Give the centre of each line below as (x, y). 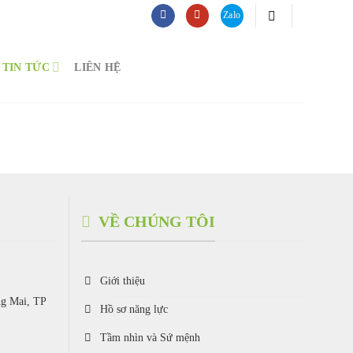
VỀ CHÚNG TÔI (157, 221)
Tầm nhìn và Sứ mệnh (150, 337)
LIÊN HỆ (98, 67)
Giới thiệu (122, 280)
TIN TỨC (26, 67)
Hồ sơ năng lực (134, 308)
